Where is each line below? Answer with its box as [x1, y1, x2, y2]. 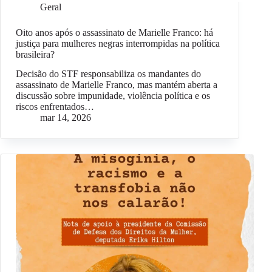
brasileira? [16, 49, 55, 59]
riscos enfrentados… [16, 101, 94, 112]
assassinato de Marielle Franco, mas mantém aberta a [16, 80, 217, 90]
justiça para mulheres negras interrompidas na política [16, 38, 220, 49]
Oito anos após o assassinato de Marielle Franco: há [16, 27, 213, 38]
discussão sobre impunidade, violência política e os [16, 90, 210, 101]
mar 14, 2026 [40, 112, 91, 123]
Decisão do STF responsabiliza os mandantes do [16, 69, 201, 80]
